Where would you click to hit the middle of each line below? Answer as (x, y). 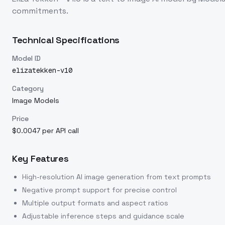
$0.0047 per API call (45, 131)
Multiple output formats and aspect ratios (95, 203)
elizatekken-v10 (42, 70)
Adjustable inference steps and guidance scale (103, 216)
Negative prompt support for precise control (99, 190)
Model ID (26, 58)
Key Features (40, 158)
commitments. (40, 11)
